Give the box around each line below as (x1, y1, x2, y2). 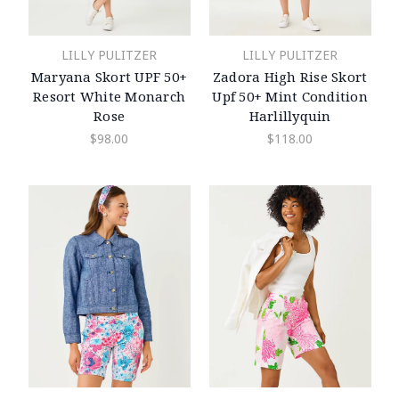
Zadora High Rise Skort (212, 67, 368, 85)
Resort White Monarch (33, 86, 185, 105)
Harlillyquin (248, 106, 331, 125)
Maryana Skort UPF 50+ (30, 67, 188, 85)
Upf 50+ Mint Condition (212, 86, 368, 105)
